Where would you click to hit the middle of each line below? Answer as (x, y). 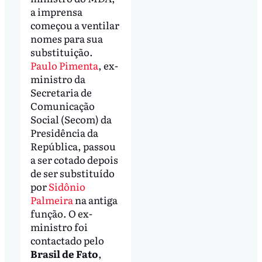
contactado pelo (67, 240)
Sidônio (67, 186)
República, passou (73, 146)
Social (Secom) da (71, 119)
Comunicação (62, 105)
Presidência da (64, 132)
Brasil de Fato (64, 253)
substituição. (61, 51)
